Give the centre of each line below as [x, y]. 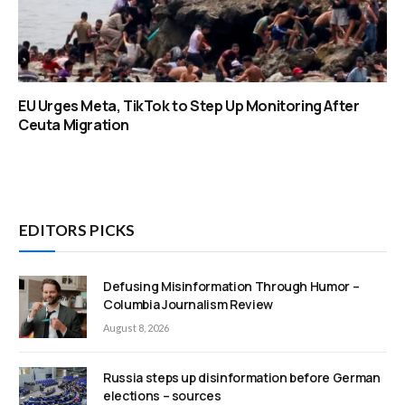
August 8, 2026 [136, 328]
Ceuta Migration [74, 125]
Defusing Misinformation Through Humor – [231, 287]
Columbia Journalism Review [188, 305]
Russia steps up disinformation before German [242, 377]
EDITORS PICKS [77, 231]
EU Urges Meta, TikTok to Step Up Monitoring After [189, 106]
